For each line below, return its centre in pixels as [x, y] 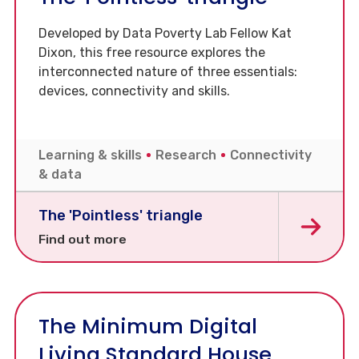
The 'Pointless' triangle [121, 216]
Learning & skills [92, 155]
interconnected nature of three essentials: [168, 72]
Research [188, 155]
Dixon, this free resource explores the [152, 53]
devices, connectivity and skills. [134, 91]
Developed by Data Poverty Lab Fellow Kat [165, 34]
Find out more [83, 240]
